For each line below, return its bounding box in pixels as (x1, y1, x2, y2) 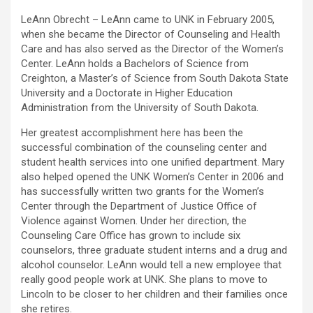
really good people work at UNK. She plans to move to (21, 273, 268, 286)
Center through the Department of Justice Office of (21, 200, 257, 212)
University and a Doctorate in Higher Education (21, 87, 233, 99)
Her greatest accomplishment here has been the (21, 126, 243, 139)
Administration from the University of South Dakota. (21, 101, 259, 114)
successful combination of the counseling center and (21, 141, 267, 154)
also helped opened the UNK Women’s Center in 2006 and (21, 170, 284, 183)
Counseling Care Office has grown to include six (21, 229, 240, 242)
